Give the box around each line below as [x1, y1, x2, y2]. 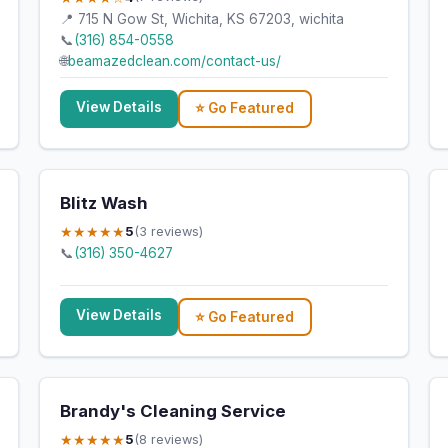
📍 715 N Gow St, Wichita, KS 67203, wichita [59, 10, 344, 27]
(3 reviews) [133, 223, 203, 239]
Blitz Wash [59, 193, 148, 214]
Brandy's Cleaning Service [59, 401, 286, 422]
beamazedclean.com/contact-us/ [67, 52, 281, 69]
